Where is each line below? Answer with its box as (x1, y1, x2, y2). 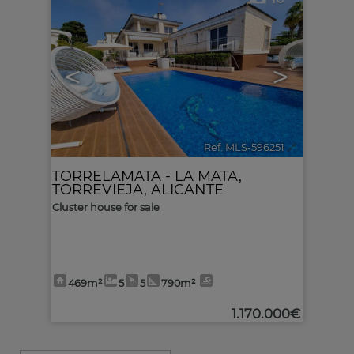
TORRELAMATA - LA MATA (52, 168, 239, 184)
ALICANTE (151, 181, 224, 198)
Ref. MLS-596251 (204, 141, 284, 153)
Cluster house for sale (52, 201, 160, 213)
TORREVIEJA (52, 181, 144, 198)
